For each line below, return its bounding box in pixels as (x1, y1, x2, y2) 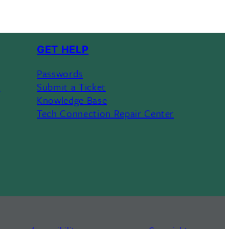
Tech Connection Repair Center (37, 106, 174, 120)
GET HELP (37, 43, 89, 56)
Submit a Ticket (37, 79, 106, 94)
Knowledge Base (37, 93, 107, 107)
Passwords (37, 66, 83, 80)
